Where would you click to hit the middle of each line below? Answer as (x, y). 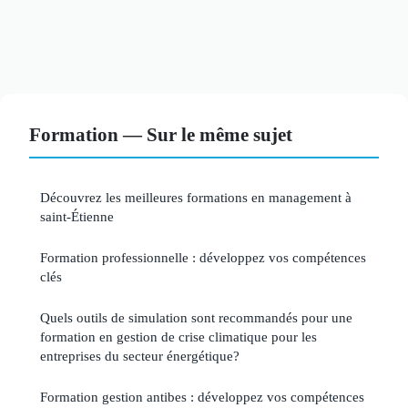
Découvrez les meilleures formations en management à (196, 197)
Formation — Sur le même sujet (161, 134)
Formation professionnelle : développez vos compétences (203, 257)
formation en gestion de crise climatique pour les (178, 336)
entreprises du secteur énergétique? (140, 355)
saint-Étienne (77, 216)
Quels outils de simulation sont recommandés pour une (196, 317)
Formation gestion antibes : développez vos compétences (202, 396)
